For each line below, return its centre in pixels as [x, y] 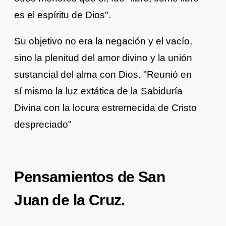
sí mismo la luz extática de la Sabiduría [99, 91]
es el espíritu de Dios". [63, 15]
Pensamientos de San [90, 177]
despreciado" [43, 125]
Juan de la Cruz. [70, 200]
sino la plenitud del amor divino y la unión [103, 58]
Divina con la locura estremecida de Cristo [106, 108]
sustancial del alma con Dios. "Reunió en [103, 75]
